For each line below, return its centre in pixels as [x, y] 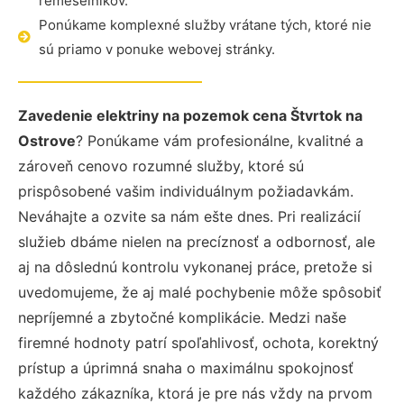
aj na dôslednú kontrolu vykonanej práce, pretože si [195, 267]
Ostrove [47, 141]
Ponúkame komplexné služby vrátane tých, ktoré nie [205, 25]
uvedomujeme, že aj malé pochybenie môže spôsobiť [200, 292]
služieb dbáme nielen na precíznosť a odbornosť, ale [197, 242]
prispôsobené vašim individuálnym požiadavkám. [186, 191]
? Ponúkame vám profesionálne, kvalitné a [220, 141]
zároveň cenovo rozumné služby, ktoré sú [161, 166]
